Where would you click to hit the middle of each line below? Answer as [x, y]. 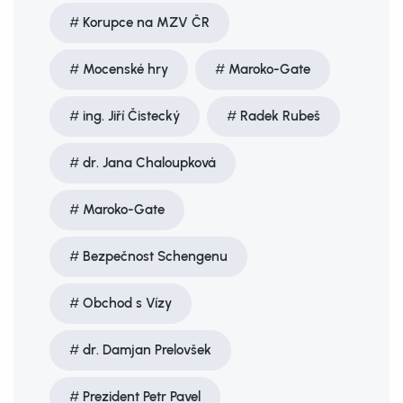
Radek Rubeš [280, 116]
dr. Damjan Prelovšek [147, 350]
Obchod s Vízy [127, 303]
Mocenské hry [125, 69]
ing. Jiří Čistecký [131, 116]
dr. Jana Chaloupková [149, 163]
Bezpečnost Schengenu [155, 256]
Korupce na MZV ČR [146, 22]
